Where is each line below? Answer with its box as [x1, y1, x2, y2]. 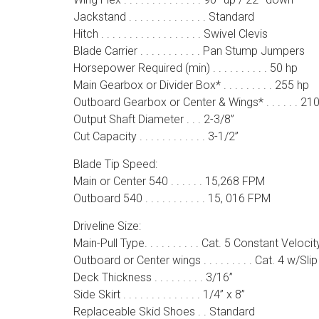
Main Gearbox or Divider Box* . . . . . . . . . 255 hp [73, 78, 309, 92]
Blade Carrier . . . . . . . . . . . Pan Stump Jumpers [73, 44, 305, 58]
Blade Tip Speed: [73, 157, 157, 171]
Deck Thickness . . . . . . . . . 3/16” [73, 271, 233, 284]
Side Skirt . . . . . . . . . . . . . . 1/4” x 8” [73, 288, 245, 301]
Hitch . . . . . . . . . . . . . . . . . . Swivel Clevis [73, 27, 268, 41]
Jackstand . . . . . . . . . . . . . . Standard [73, 10, 254, 23]
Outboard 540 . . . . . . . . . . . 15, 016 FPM [73, 192, 271, 205]
